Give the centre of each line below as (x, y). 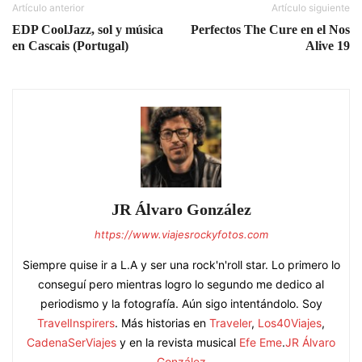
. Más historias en (162, 323)
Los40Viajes (290, 323)
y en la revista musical (178, 343)
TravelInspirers (76, 323)
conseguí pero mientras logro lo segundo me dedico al (181, 284)
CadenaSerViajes (72, 343)
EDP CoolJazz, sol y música (88, 30)
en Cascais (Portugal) (70, 46)
